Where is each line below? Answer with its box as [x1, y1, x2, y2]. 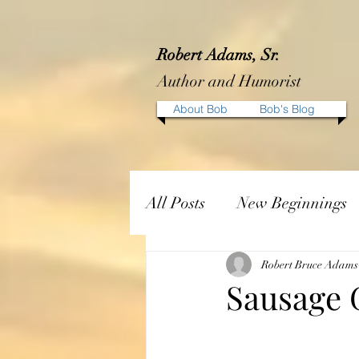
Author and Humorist [157, 71, 301, 91]
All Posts [146, 192, 205, 213]
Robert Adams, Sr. [157, 45, 280, 65]
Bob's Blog [260, 102, 315, 116]
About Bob [173, 102, 228, 116]
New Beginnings [237, 192, 347, 213]
